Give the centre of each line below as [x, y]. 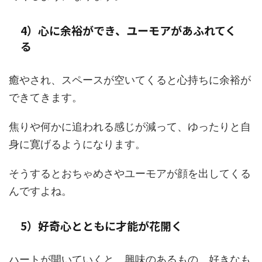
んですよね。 [40, 191]
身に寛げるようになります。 [77, 144]
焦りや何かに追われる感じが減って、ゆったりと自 [130, 127]
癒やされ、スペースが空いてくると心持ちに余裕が [130, 80]
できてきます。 [46, 98]
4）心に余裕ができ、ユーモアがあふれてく [128, 30]
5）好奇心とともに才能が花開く [101, 226]
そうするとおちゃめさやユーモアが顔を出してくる [130, 174]
